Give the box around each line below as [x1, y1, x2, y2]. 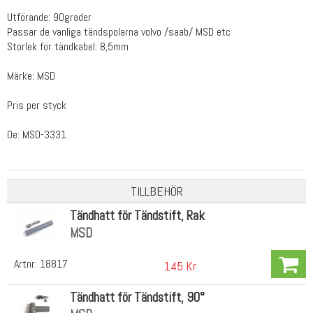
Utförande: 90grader [7, 9, 92, 24]
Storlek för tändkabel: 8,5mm [7, 38, 129, 54]
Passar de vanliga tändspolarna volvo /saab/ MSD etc [7, 24, 231, 39]
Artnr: [14, 256, 40, 271]
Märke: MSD [7, 68, 55, 83]
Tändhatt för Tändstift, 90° [69, 289, 205, 307]
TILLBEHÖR [130, 183, 183, 200]
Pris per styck [7, 97, 66, 112]
